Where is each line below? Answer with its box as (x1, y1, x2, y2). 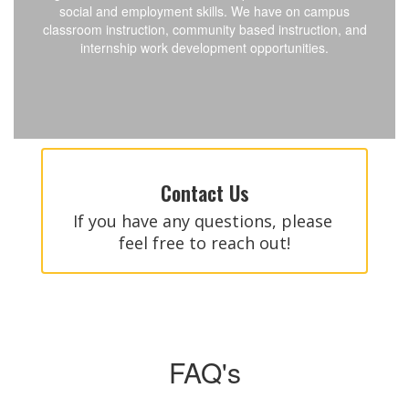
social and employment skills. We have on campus (59, 2, 350, 20)
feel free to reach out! (119, 232, 290, 254)
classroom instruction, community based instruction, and (42, 20, 367, 38)
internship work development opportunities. (80, 38, 329, 57)
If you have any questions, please (72, 210, 332, 232)
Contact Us (160, 178, 249, 207)
